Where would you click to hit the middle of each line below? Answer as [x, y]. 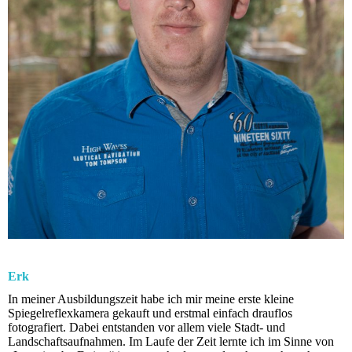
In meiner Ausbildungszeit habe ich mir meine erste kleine [151, 299]
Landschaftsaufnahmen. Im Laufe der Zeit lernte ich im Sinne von [171, 342]
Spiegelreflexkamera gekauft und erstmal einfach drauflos [150, 313]
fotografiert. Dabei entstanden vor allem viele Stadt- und [147, 328]
